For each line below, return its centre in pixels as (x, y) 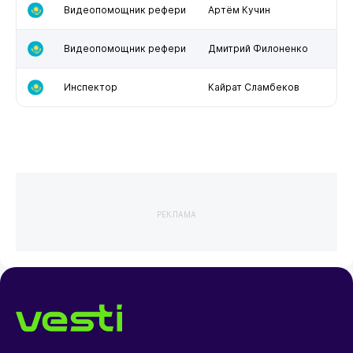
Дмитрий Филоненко (258, 48)
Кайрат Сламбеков (253, 87)
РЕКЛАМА (176, 214)
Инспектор (90, 87)
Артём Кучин (239, 9)
